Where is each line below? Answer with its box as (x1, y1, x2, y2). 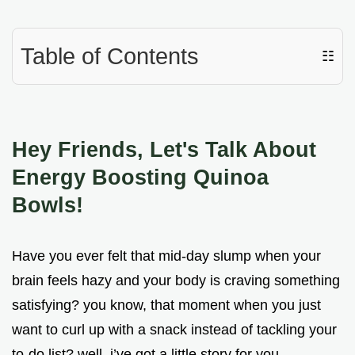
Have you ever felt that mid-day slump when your (12, 248, 321, 265)
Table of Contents (21, 44, 199, 70)
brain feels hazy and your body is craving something (12, 273, 340, 289)
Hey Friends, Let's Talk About (12, 137, 316, 162)
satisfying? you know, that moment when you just (12, 297, 321, 314)
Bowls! (12, 193, 83, 218)
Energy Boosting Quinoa (12, 165, 269, 190)
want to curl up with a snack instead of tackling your (12, 322, 337, 338)
